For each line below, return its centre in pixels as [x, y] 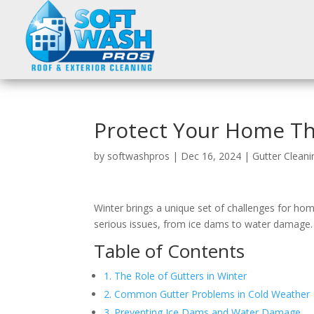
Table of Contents [170, 251]
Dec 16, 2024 [211, 156]
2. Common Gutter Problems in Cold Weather [207, 294]
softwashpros [139, 156]
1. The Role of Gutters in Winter [176, 275]
